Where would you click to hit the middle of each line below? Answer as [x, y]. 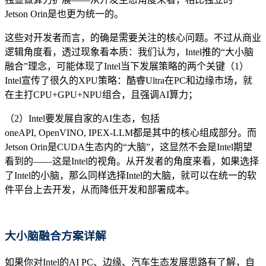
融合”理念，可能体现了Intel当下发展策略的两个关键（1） [127, 66]
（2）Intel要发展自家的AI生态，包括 [82, 118]
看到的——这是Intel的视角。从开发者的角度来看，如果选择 [132, 161]
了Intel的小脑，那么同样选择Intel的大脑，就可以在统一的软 [131, 175]
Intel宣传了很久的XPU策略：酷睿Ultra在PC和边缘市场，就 [129, 80]
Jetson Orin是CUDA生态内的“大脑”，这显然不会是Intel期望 [129, 147]
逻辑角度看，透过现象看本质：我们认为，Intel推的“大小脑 [129, 52]
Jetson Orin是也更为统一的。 [64, 14]
